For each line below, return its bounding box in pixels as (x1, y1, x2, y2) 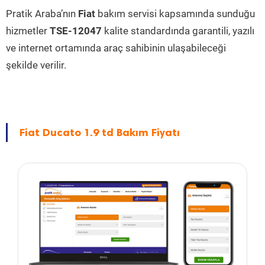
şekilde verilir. (6, 59, 66, 71)
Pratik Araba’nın (6, 8, 78, 20)
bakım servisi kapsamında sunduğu (95, 8, 255, 20)
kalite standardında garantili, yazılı (102, 25, 254, 37)
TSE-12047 (50, 25, 102, 37)
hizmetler (6, 25, 50, 37)
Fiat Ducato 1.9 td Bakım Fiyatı (20, 126, 180, 139)
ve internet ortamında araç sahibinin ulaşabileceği (6, 42, 226, 54)
